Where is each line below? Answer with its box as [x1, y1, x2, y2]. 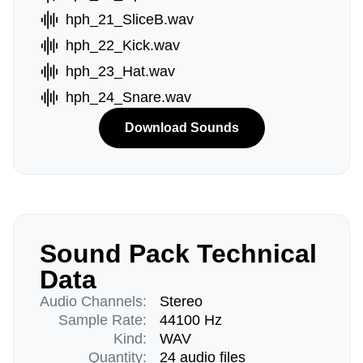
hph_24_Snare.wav [66, 89, 191, 105]
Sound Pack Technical [40, 239, 317, 268]
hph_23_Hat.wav [66, 63, 175, 79]
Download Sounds [124, 121, 239, 135]
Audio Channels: [40, 293, 147, 310]
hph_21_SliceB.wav [66, 11, 194, 28]
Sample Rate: [58, 312, 147, 328]
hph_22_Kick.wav [66, 37, 180, 53]
